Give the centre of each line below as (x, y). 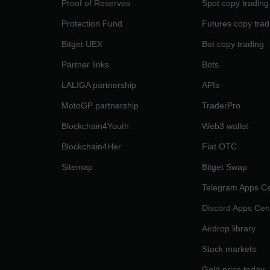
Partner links (85, 64)
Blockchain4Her (91, 146)
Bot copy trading (233, 44)
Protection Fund (92, 24)
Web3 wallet (225, 126)
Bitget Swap (224, 167)
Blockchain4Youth (95, 126)
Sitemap (77, 167)
